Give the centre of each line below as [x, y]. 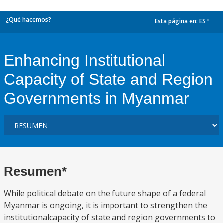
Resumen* [35, 171]
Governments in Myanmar [97, 98]
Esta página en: [177, 21]
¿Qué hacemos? [29, 20]
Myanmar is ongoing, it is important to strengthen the [106, 205]
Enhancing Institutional [85, 60]
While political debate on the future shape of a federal [105, 193]
